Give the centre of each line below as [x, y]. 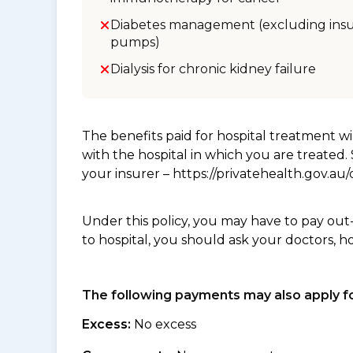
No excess [163, 324]
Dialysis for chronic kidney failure [213, 69]
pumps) [135, 42]
